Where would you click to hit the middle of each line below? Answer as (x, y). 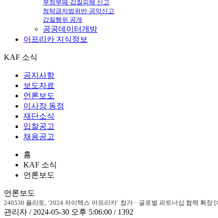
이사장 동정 (44, 106)
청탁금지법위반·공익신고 (79, 11)
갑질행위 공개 (63, 19)
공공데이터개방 (70, 29)
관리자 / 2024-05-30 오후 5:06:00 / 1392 (69, 212)
